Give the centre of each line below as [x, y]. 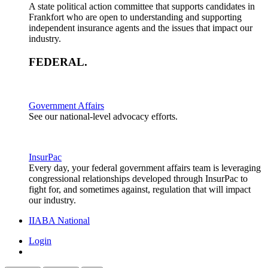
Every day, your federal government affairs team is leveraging [145, 167]
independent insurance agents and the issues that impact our [141, 28]
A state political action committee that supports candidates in [142, 7]
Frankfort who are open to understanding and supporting [135, 17]
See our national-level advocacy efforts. [103, 116]
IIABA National [59, 220]
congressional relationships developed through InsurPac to [138, 178]
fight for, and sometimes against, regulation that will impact [140, 189]
